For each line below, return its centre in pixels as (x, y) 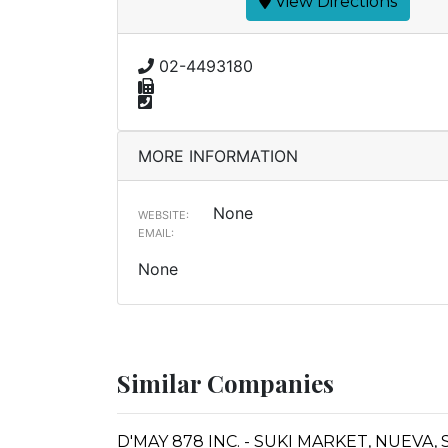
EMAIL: (156, 233)
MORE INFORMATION (218, 156)
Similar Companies (225, 383)
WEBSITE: (163, 215)
